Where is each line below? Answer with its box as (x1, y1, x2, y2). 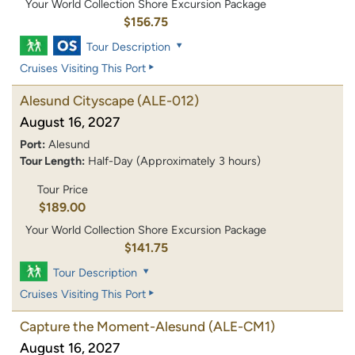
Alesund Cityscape (20, 93, 134, 109)
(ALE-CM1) (208, 318, 275, 334)
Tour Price (36, 181, 88, 197)
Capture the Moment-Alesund (20, 318, 205, 334)
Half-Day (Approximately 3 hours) (88, 154, 261, 169)
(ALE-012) (137, 93, 199, 109)
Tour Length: (20, 154, 85, 169)
